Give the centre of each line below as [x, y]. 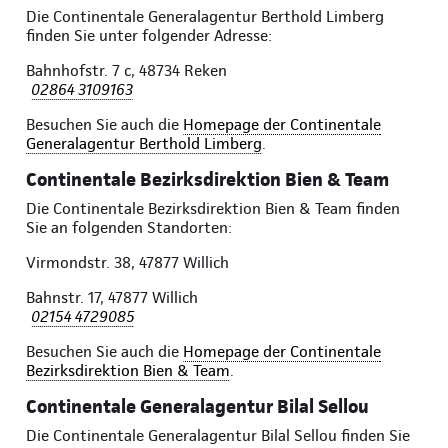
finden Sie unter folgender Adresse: [149, 36]
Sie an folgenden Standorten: [129, 228]
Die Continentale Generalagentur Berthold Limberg [205, 17]
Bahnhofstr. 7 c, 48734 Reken [126, 71]
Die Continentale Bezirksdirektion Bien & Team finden [213, 209]
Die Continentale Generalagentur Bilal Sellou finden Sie [218, 436]
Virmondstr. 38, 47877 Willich [127, 263]
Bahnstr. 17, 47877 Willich [112, 298]
